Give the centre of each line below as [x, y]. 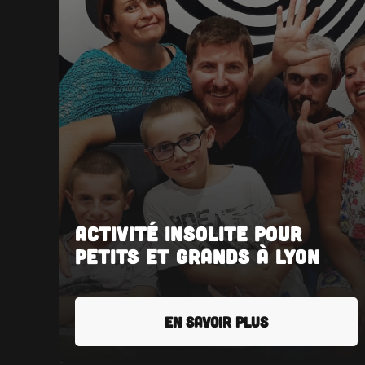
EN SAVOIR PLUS [216, 322]
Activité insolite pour [189, 233]
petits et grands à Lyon [198, 256]
